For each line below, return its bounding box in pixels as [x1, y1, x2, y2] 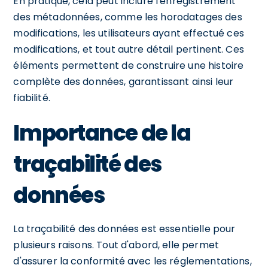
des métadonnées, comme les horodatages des [13, 10, 242, 24]
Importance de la [13, 117, 191, 148]
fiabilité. [13, 90, 50, 105]
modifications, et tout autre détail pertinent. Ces [13, 42, 244, 56]
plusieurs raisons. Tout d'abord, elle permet [13, 237, 219, 252]
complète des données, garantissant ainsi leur [13, 74, 234, 89]
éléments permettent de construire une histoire [13, 58, 244, 72]
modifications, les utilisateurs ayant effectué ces [13, 26, 244, 40]
